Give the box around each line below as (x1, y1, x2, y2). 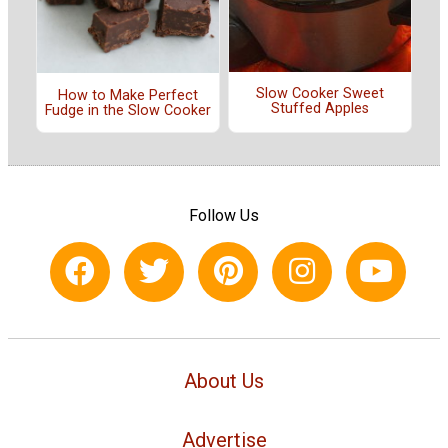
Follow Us (189, 205, 259, 225)
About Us (184, 368, 264, 393)
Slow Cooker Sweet (256, 85, 384, 103)
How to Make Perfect (58, 86, 198, 104)
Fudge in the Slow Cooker (45, 101, 211, 119)
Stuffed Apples (271, 100, 369, 118)
